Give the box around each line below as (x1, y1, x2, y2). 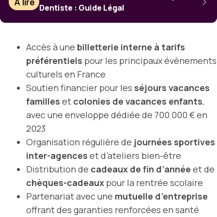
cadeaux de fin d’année (91, 163, 191, 175)
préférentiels (26, 54, 82, 66)
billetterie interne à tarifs (77, 41, 185, 53)
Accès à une (26, 41, 77, 53)
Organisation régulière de (26, 136, 134, 148)
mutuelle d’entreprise (115, 190, 208, 202)
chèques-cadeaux (26, 176, 104, 188)
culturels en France (26, 68, 106, 80)
